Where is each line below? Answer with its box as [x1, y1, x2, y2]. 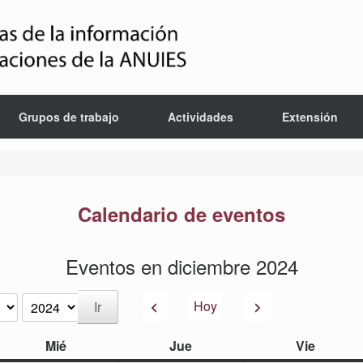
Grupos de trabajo [18, 109, 119, 125]
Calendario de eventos [78, 200, 285, 228]
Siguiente [248, 296, 303, 315]
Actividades [167, 109, 233, 125]
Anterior [161, 296, 207, 315]
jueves [191, 335, 232, 354]
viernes [314, 335, 360, 354]
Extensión [281, 109, 338, 125]
